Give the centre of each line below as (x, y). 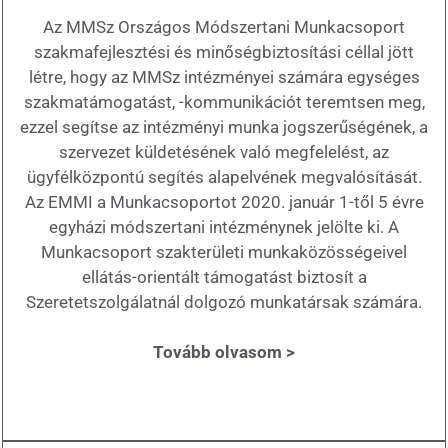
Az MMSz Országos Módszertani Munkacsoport (224, 26)
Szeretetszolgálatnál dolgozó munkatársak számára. (224, 301)
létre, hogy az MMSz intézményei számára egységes (224, 76)
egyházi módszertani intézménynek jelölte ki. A (224, 226)
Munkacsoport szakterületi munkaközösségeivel (224, 251)
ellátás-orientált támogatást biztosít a (224, 276)
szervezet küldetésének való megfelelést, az (224, 151)
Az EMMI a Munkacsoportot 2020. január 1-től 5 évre (224, 201)
